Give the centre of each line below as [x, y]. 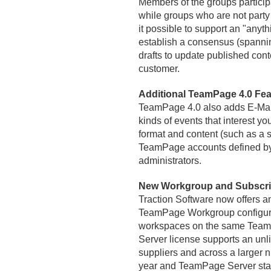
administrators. [170, 161]
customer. [159, 69]
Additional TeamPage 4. [192, 94]
